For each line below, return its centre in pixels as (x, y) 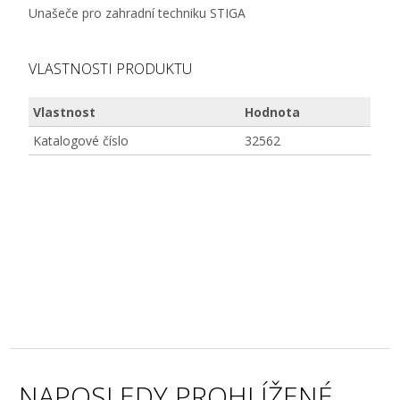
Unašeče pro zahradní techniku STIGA (137, 13)
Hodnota (273, 112)
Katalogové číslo (81, 141)
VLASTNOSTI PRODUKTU (111, 69)
